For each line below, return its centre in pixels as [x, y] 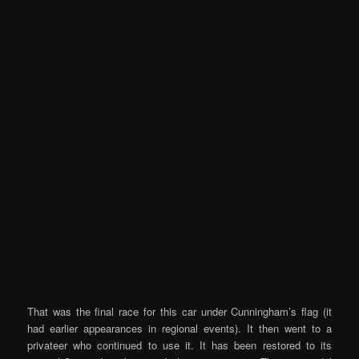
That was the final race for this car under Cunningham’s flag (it [179, 311]
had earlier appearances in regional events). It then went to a [179, 328]
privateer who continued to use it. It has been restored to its [179, 345]
